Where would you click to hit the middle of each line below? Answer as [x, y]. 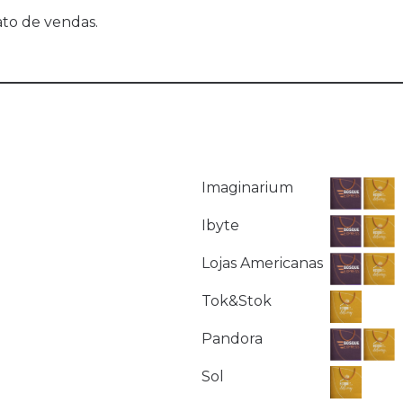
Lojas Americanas [262, 264]
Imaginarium [247, 188]
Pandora [232, 339]
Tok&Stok [237, 301]
